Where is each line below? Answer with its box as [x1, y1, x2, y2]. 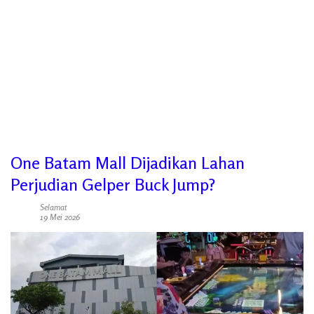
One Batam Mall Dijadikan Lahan [11, 153, 245, 173]
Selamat [40, 202, 67, 212]
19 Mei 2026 [40, 212, 80, 222]
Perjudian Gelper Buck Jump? [11, 175, 215, 195]
